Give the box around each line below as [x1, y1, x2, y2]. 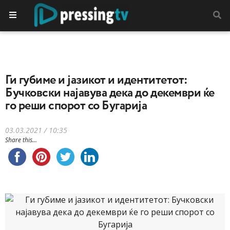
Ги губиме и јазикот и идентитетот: [5, 74, 188, 86]
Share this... [5, 136, 37, 144]
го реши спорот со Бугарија [5, 100, 147, 112]
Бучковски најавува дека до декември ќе [5, 87, 215, 99]
